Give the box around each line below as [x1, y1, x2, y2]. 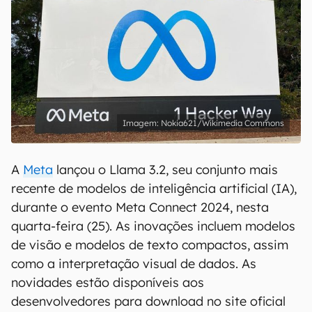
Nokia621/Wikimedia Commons [161, 118, 284, 128]
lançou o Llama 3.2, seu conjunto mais [53, 162, 278, 178]
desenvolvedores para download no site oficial [11, 293, 286, 309]
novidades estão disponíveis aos [11, 274, 204, 290]
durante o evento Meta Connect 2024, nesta [11, 199, 269, 215]
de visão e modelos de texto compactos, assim [11, 237, 288, 253]
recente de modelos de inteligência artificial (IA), [11, 180, 297, 196]
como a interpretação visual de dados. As [11, 256, 256, 272]
